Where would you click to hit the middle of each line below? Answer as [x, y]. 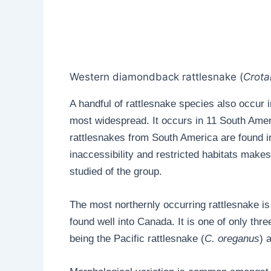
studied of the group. [116, 171]
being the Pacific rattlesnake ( [137, 239]
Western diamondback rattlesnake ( [156, 77]
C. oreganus [232, 239]
